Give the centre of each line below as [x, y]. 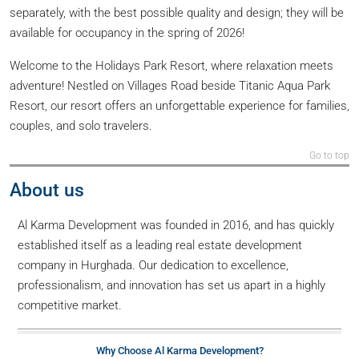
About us [47, 190]
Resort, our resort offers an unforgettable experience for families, [179, 106]
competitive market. [70, 305]
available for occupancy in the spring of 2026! [127, 33]
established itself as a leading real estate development [160, 245]
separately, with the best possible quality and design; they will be [177, 13]
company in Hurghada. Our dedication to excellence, [153, 265]
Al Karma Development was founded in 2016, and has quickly [176, 225]
